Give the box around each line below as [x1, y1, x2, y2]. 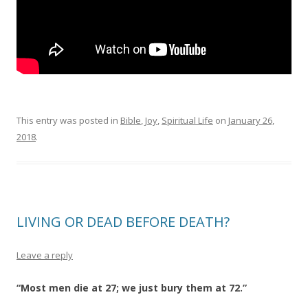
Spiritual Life [162, 114, 213, 126]
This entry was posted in [16, 114, 120, 126]
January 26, [228, 114, 274, 126]
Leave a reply [16, 249, 73, 261]
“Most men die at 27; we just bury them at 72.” [16, 281, 247, 294]
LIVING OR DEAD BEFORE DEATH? [16, 212, 230, 231]
